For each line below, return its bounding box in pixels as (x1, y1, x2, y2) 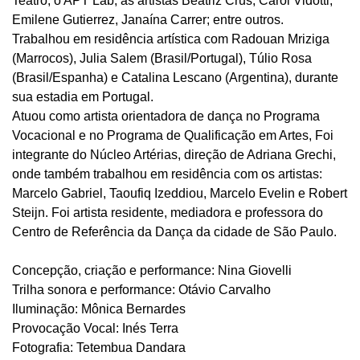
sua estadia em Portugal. (12, 90, 157, 104)
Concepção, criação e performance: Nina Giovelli (12, 264, 295, 277)
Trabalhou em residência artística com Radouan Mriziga (12, 32, 329, 46)
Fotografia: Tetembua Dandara (12, 341, 186, 354)
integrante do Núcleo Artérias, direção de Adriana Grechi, (12, 148, 336, 162)
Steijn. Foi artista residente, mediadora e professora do (12, 206, 323, 219)
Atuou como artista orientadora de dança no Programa (12, 109, 320, 123)
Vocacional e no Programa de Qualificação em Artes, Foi (12, 129, 333, 142)
